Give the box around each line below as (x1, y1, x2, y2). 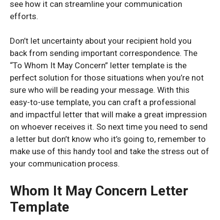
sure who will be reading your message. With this (10, 85, 190, 95)
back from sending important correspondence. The (10, 48, 197, 58)
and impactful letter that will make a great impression (10, 110, 207, 119)
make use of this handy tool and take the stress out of (10, 146, 209, 156)
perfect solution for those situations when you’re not (10, 73, 204, 82)
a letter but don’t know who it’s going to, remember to (10, 134, 206, 144)
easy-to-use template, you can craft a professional (10, 97, 196, 107)
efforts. (10, 11, 38, 21)
